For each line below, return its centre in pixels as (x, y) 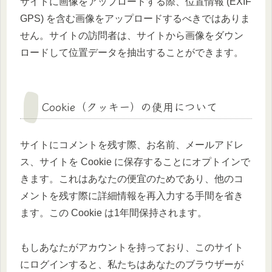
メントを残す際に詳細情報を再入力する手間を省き (132, 196)
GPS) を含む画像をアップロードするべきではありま (135, 19)
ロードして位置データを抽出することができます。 (132, 53)
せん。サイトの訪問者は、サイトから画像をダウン (132, 36)
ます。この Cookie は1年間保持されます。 (114, 213)
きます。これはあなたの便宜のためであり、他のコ (132, 179)
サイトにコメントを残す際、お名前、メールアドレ (132, 145)
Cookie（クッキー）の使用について (130, 107)
